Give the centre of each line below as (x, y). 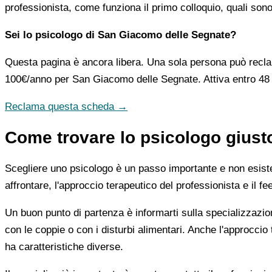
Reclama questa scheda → (66, 106)
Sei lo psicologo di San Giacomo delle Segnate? (121, 35)
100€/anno (28, 79)
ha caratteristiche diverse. (64, 246)
